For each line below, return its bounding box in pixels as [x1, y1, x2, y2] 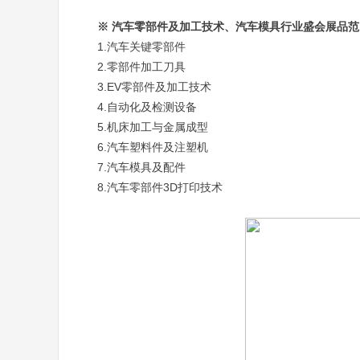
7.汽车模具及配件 [97, 161, 186, 174]
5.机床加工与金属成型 [97, 121, 208, 133]
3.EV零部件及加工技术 [97, 80, 211, 93]
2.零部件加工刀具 [97, 60, 186, 73]
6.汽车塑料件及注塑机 [97, 141, 208, 153]
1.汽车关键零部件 [97, 40, 186, 53]
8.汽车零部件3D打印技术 [97, 181, 223, 194]
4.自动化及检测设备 [97, 100, 197, 113]
